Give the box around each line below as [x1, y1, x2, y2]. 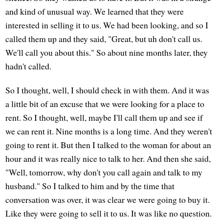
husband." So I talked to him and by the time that [5, 179, 175, 192]
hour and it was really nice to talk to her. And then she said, [5, 152, 211, 164]
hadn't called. [5, 60, 52, 72]
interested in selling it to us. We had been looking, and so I [5, 19, 209, 31]
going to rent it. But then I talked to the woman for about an [5, 138, 212, 151]
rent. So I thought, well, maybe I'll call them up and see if [5, 111, 203, 123]
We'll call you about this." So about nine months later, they [5, 46, 208, 58]
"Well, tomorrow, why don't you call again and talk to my [5, 166, 203, 178]
